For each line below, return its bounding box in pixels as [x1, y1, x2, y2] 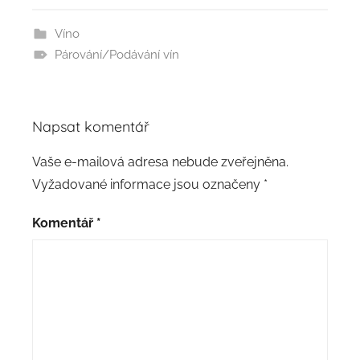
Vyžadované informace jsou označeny [32, 177, 264, 193]
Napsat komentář [32, 117, 149, 137]
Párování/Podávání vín [54, 47, 179, 63]
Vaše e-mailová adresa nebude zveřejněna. [32, 154, 288, 170]
